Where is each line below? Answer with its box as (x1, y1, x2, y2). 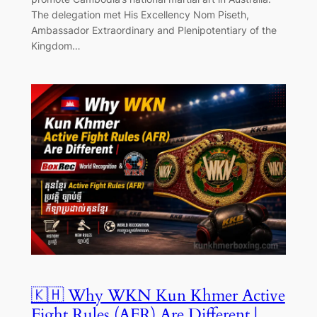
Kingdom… (30, 39, 81, 52)
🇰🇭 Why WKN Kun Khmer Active (30, 284, 285, 306)
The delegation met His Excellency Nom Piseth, (30, 8, 249, 21)
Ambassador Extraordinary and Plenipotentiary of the (30, 23, 277, 36)
